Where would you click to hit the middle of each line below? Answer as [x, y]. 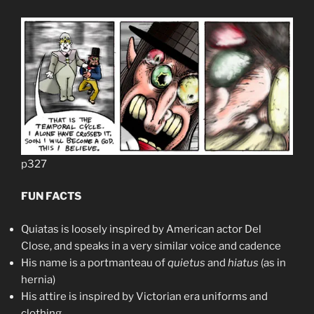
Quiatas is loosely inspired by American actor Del [141, 229]
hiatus [243, 262]
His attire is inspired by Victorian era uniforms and [144, 296]
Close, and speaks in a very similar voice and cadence [151, 246]
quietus [186, 262]
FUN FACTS [51, 196]
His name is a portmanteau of [94, 262]
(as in [272, 262]
